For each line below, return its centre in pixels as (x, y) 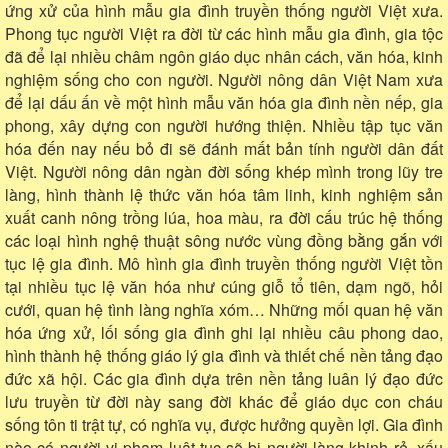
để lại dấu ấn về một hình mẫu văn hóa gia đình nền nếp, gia (224, 102)
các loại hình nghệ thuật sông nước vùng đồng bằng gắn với (224, 240)
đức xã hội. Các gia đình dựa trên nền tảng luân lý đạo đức (224, 378)
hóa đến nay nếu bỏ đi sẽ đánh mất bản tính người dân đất (224, 148)
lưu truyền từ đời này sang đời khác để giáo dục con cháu (224, 401)
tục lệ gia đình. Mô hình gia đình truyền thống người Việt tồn (224, 263)
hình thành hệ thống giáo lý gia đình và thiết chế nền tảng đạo (224, 355)
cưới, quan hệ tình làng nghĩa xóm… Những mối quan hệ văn (224, 309)
